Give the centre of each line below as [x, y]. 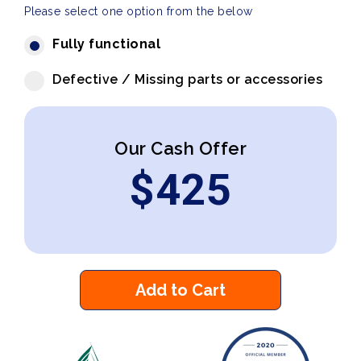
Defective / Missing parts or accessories [187, 79]
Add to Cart [180, 290]
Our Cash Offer [180, 148]
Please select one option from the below [139, 11]
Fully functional [106, 44]
